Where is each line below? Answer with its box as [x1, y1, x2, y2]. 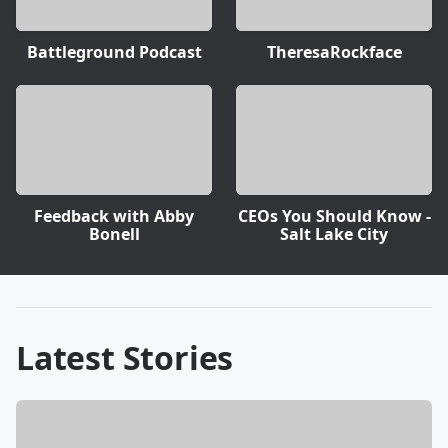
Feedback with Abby [34, 205, 194, 228]
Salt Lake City [280, 223, 388, 246]
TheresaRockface [266, 40, 402, 63]
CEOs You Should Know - [237, 205, 431, 228]
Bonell [88, 223, 140, 246]
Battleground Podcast [26, 40, 202, 63]
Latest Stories [16, 336, 234, 380]
